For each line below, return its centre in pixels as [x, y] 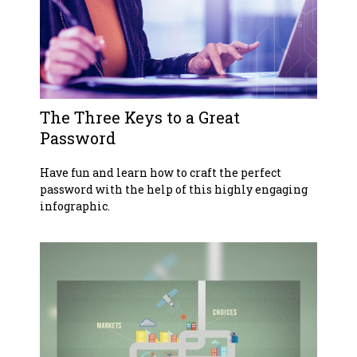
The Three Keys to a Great [140, 117]
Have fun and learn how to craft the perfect [161, 172]
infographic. [75, 206]
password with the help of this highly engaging [174, 189]
